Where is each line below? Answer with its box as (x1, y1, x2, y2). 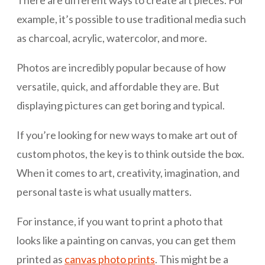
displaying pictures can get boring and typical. (17, 99, 225, 112)
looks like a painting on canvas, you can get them (17, 234, 235, 247)
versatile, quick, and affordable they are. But (17, 80, 219, 93)
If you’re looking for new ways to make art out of (17, 128, 238, 142)
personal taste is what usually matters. (17, 185, 192, 199)
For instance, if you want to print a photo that (17, 215, 223, 228)
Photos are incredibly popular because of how (17, 61, 226, 75)
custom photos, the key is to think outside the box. (17, 147, 244, 161)
